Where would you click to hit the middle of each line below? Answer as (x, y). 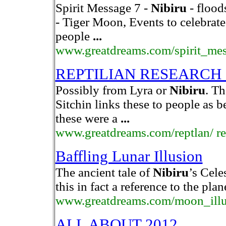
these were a (88, 118)
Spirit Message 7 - (103, 8)
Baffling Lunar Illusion (129, 156)
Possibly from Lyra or (112, 90)
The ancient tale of (104, 172)
